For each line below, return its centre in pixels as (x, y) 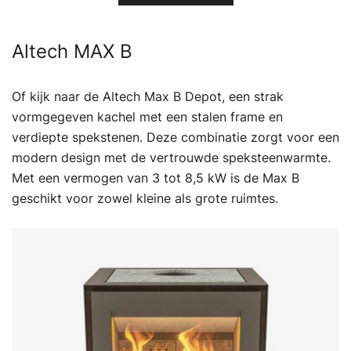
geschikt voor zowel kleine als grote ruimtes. (145, 198)
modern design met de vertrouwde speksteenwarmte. (171, 157)
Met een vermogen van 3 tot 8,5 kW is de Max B (156, 177)
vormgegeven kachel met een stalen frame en (147, 116)
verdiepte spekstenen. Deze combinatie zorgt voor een (175, 137)
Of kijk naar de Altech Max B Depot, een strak (148, 96)
